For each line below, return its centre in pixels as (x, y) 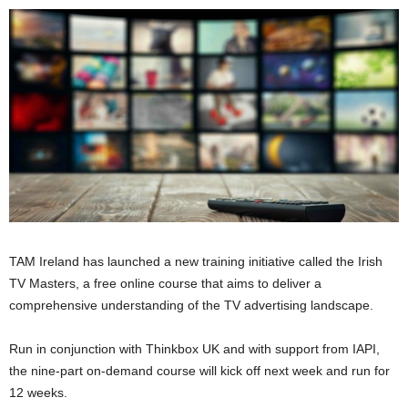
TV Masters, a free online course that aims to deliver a (165, 284)
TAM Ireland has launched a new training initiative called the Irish (196, 262)
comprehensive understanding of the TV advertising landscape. (191, 306)
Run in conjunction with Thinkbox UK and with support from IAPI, (194, 349)
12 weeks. (38, 393)
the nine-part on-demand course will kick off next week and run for (199, 371)
